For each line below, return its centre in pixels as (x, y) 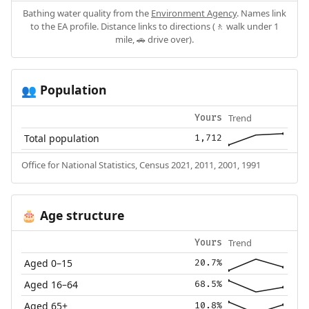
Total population (62, 138)
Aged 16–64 (51, 285)
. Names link (261, 13)
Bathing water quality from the (87, 13)
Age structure (80, 215)
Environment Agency (194, 13)
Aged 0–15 (49, 263)
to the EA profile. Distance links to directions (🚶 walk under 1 (154, 26)
